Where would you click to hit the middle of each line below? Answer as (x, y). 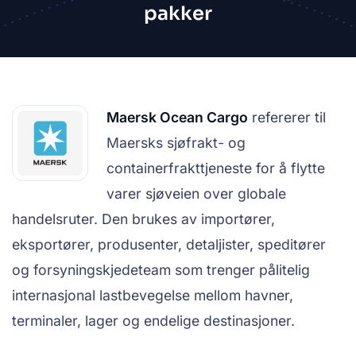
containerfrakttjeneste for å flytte (216, 168)
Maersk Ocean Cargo (177, 117)
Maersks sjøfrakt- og (176, 143)
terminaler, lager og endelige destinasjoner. (153, 321)
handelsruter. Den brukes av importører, (143, 219)
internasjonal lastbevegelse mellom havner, (153, 295)
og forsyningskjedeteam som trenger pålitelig (161, 270)
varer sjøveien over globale (196, 193)
